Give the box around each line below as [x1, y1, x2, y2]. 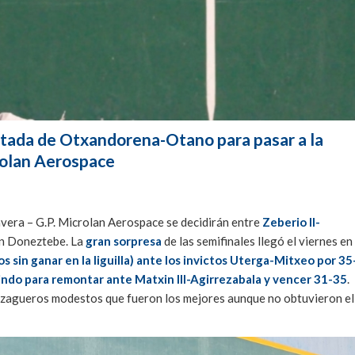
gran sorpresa [86, 234, 162, 249]
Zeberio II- [262, 215, 320, 230]
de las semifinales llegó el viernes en [162, 234, 353, 249]
